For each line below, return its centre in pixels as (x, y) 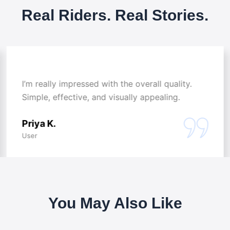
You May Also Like (115, 203)
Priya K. (39, 123)
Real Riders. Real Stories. (115, 15)
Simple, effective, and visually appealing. (101, 97)
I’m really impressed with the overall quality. (107, 83)
